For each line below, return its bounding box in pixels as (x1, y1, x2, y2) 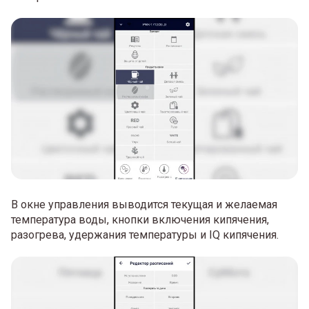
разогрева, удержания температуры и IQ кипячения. (11, 228, 279, 241)
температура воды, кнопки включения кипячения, (11, 212, 269, 226)
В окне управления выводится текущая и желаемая (11, 197, 277, 211)
